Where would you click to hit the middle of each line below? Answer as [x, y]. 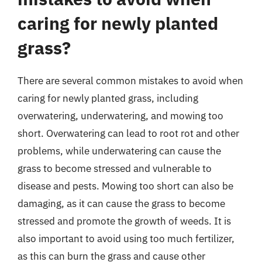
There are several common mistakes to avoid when [130, 81]
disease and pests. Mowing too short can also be [125, 186]
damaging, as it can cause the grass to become [121, 204]
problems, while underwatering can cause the [119, 151]
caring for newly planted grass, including [108, 98]
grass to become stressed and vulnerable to [115, 168]
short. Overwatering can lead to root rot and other [128, 133]
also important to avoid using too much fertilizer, [126, 239]
